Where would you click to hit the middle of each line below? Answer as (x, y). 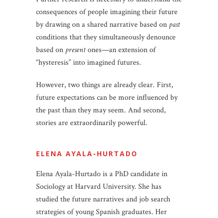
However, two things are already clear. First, (105, 85)
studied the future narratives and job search (103, 199)
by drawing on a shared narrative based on (102, 24)
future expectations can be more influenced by (107, 97)
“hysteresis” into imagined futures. (89, 62)
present (75, 50)
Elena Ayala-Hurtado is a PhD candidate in (102, 174)
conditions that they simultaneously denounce (106, 37)
